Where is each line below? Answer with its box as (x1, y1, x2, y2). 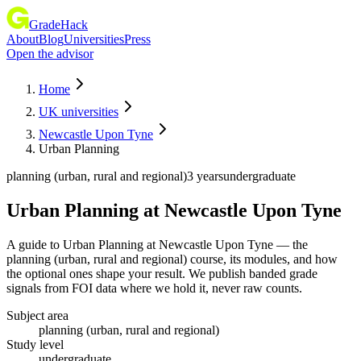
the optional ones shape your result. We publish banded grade (6, 266, 317, 280)
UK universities (39, 105, 118, 118)
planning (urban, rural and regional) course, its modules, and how (6, 251, 338, 266)
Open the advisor (6, 47, 93, 60)
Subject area (6, 308, 68, 322)
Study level (6, 337, 64, 351)
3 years (187, 169, 223, 183)
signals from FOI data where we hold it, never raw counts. (6, 280, 302, 295)
